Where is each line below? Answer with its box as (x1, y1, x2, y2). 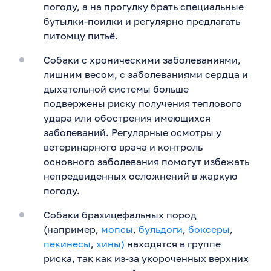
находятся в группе (125, 237, 221, 250)
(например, (44, 223, 101, 235)
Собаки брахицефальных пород (44, 208, 197, 221)
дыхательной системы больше (44, 82, 189, 95)
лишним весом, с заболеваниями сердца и (44, 68, 248, 80)
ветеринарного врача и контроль (44, 140, 203, 153)
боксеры (188, 223, 230, 235)
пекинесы (44, 237, 91, 250)
